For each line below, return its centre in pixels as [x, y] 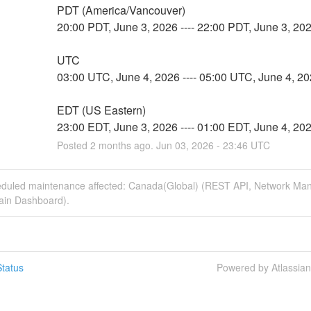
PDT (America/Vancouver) [121, 10]
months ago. [126, 145]
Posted [73, 145]
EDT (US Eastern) [101, 110]
